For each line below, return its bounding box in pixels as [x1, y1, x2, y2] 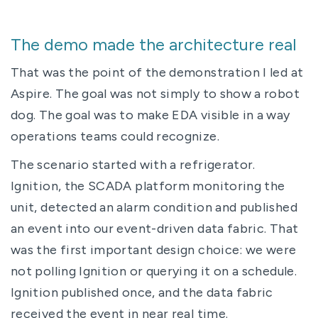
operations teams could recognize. [11, 128, 219, 144]
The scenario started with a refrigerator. [11, 156, 256, 172]
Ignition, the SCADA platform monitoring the [11, 177, 285, 194]
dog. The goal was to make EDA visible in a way [11, 106, 290, 123]
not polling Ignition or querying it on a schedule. [11, 263, 297, 279]
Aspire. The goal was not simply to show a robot [11, 85, 300, 102]
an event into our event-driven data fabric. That [11, 220, 299, 236]
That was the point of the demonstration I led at [11, 64, 304, 80]
